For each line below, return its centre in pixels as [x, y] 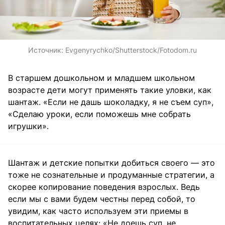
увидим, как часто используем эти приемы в [98, 211]
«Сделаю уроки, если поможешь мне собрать [99, 114]
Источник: [47, 50]
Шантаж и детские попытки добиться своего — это [111, 162]
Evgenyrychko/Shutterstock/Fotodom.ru [131, 50]
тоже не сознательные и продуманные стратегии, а [111, 175]
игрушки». [28, 126]
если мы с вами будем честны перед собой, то [102, 199]
